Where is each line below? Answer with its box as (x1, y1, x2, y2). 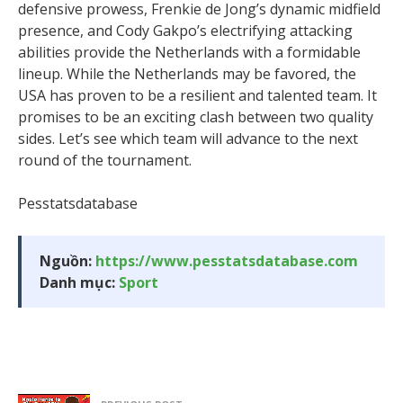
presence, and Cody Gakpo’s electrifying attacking (18, 20, 353, 40)
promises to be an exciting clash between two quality (18, 106, 373, 127)
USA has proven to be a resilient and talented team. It (18, 85, 377, 105)
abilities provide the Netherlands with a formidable (18, 41, 361, 62)
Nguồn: (40, 250, 95, 271)
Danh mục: (40, 272, 119, 292)
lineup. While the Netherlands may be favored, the (18, 63, 356, 84)
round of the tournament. (18, 149, 192, 170)
